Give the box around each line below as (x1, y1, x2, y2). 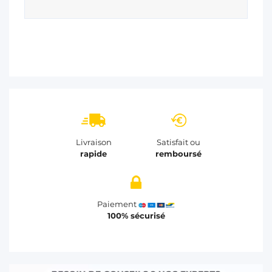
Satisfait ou (157, 137, 200, 148)
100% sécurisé (107, 211, 165, 221)
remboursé (155, 149, 202, 159)
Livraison (75, 137, 112, 148)
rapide (80, 149, 107, 159)
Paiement (97, 199, 138, 209)
